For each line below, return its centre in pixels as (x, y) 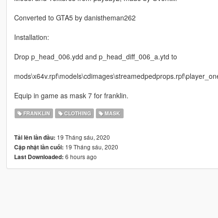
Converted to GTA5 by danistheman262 (75, 18)
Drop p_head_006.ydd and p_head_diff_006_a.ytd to (95, 57)
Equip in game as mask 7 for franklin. (71, 96)
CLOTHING (77, 113)
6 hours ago (80, 157)
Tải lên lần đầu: (35, 138)
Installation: (31, 37)
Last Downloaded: (39, 157)
